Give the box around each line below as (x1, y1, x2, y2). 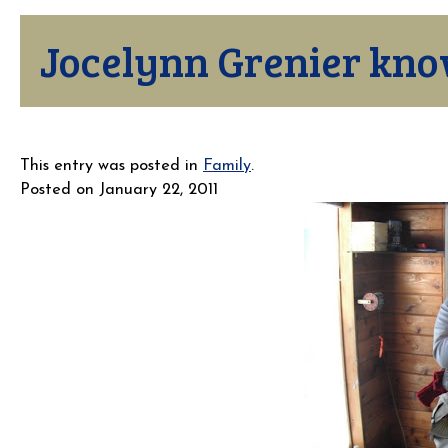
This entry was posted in (20, 158, 203, 175)
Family (203, 158, 251, 175)
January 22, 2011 (99, 182, 218, 199)
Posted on (20, 182, 94, 199)
